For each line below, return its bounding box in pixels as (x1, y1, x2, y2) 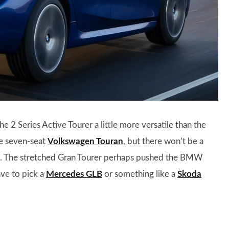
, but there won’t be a (123, 137, 203, 146)
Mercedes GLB (46, 170, 102, 179)
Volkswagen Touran (48, 137, 123, 146)
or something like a (102, 170, 177, 179)
